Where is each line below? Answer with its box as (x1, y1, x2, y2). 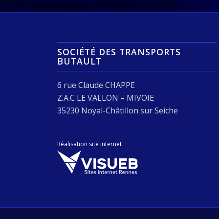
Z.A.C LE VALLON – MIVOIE (57, 92, 154, 103)
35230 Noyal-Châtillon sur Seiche (57, 105, 178, 116)
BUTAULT (57, 55, 102, 67)
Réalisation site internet (57, 140, 122, 149)
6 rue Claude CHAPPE (57, 79, 135, 90)
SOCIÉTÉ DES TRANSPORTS (57, 45, 181, 58)
